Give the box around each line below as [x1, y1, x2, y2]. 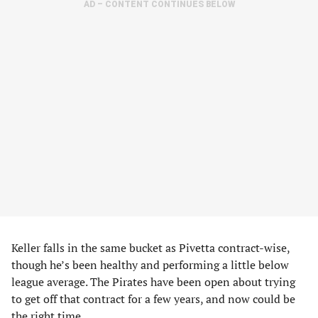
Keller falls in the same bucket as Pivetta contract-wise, [11, 240, 290, 256]
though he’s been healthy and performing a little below [11, 257, 289, 273]
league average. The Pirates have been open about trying [11, 274, 295, 290]
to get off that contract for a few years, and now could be [11, 291, 295, 307]
